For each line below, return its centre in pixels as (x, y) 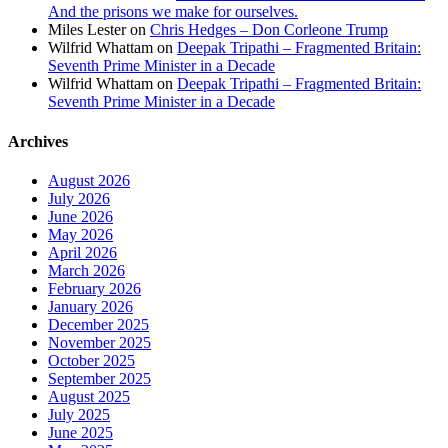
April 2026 (82, 252)
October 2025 (91, 360)
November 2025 (99, 342)
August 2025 (89, 396)
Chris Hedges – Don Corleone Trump (269, 30)
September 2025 (99, 378)
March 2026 (86, 270)
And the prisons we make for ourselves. (173, 12)
